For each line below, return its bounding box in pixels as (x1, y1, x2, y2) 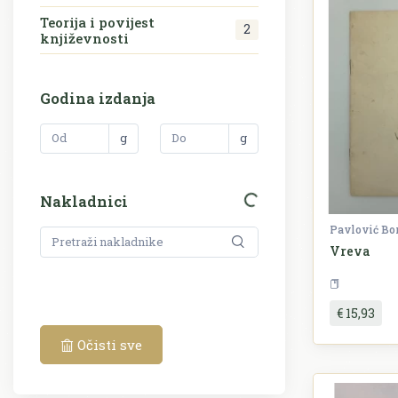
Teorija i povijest (40, 12, 155, 31)
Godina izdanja (40, 87, 155, 108)
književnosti (40, 28, 129, 47)
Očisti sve (74, 335, 142, 354)
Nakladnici (40, 191, 128, 212)
